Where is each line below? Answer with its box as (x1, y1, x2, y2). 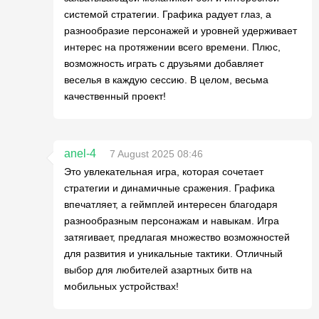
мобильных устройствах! (64, 280, 179, 292)
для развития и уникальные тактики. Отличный (64, 247, 283, 259)
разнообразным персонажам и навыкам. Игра (64, 214, 279, 226)
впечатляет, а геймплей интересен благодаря (64, 198, 278, 210)
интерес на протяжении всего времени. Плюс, (64, 41, 281, 53)
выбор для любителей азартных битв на (64, 263, 252, 276)
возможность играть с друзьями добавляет (64, 57, 263, 69)
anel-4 (64, 147, 96, 159)
